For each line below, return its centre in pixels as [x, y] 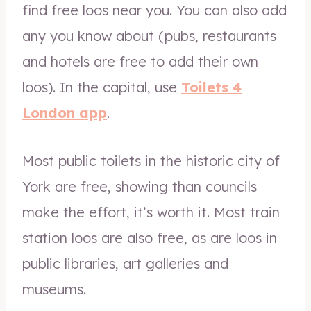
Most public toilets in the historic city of [151, 161]
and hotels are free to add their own [140, 61]
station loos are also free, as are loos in [150, 238]
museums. [54, 289]
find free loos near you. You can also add [154, 10]
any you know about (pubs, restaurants [149, 36]
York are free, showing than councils [140, 186]
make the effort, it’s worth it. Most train [151, 212]
